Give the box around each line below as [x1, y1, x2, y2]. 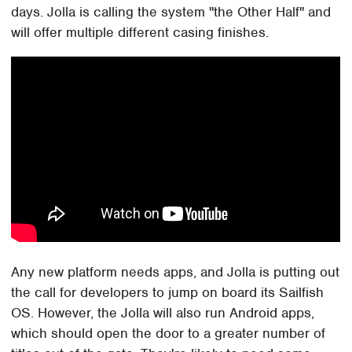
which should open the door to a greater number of [11, 324, 326, 342]
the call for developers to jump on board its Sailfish [11, 283, 324, 301]
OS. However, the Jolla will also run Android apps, [11, 303, 315, 321]
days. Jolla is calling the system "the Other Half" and [11, 2, 332, 20]
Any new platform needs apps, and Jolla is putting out [11, 262, 340, 280]
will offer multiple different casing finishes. [11, 23, 269, 41]
